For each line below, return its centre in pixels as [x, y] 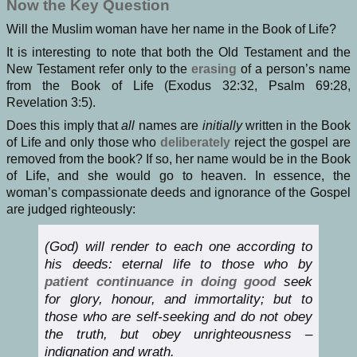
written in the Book [296, 126]
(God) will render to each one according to [178, 246]
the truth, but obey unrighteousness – [178, 334]
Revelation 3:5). [51, 103]
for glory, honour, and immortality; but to [178, 299]
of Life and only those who [84, 143]
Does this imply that [64, 126]
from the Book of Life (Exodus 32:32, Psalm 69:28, [178, 86]
